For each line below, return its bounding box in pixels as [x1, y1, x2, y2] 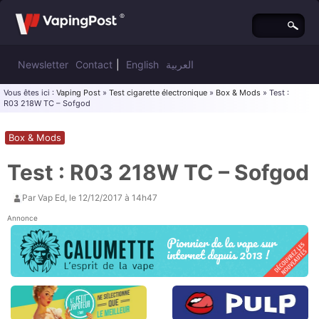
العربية [166, 58, 194, 70]
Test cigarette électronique [109, 88, 207, 98]
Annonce [7, 214, 38, 222]
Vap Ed [38, 192, 65, 203]
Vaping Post [56, 88, 100, 98]
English [126, 58, 159, 70]
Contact [75, 58, 113, 70]
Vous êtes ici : [4, 88, 56, 98]
